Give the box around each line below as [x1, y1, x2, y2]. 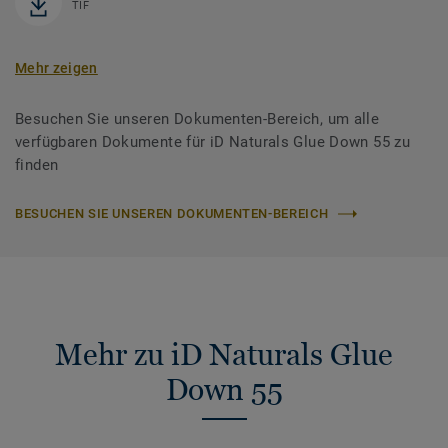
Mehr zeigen [15, 60, 98, 77]
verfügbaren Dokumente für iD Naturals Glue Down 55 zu [15, 133, 411, 152]
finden [15, 156, 59, 175]
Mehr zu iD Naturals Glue [55, 337, 393, 373]
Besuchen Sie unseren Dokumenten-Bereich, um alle [15, 110, 380, 129]
